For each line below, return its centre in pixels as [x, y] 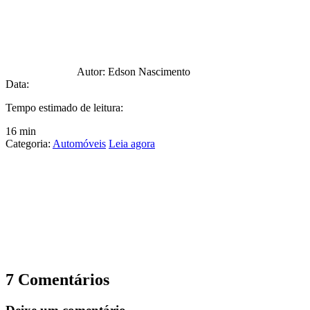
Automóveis [79, 143]
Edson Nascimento [149, 71]
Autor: [92, 71]
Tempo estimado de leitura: [64, 107]
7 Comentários [57, 279]
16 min [21, 131]
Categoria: [29, 143]
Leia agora [132, 143]
